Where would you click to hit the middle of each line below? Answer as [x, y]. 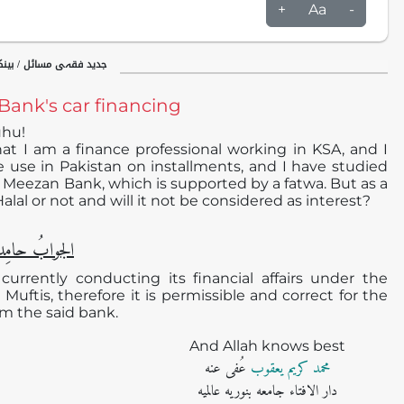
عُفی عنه [226, 369]
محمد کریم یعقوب [289, 369]
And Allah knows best [268, 346]
